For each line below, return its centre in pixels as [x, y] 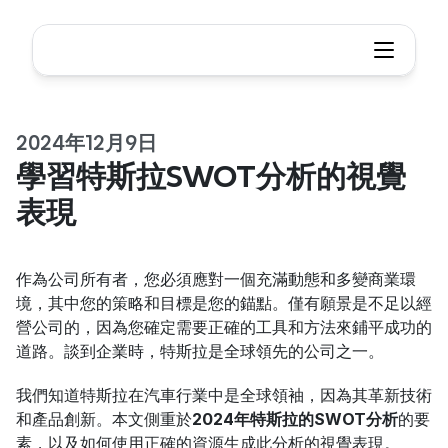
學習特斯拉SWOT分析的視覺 [211, 176]
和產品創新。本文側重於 [104, 419]
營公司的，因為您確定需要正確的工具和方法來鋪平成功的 [224, 327]
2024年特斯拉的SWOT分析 [295, 419]
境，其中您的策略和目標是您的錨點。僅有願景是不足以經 [224, 303]
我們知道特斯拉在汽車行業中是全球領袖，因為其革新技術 [224, 395]
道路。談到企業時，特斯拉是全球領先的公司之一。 [200, 351]
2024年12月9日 [86, 143]
